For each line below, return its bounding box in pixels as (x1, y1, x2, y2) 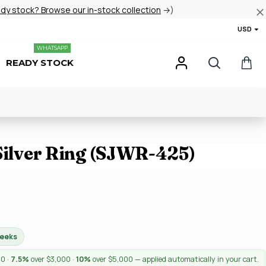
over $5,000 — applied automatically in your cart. (91, 254, 259, 264)
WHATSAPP (37, 45, 68, 51)
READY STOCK (6, 57, 74, 68)
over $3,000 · (29, 254, 76, 264)
